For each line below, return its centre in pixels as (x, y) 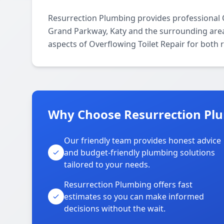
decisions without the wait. (115, 208)
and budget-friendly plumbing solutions (139, 152)
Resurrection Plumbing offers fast (128, 184)
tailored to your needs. (107, 164)
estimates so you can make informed (134, 196)
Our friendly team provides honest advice (142, 140)
